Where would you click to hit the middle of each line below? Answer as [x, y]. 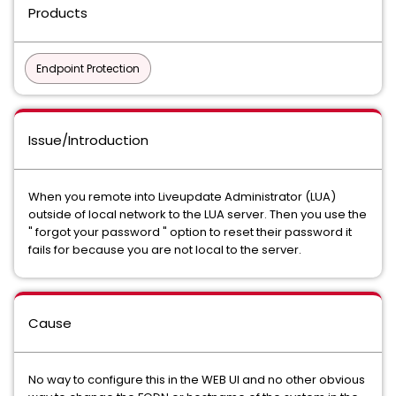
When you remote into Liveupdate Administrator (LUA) [182, 197]
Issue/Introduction [88, 140]
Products [58, 13]
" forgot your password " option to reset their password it [190, 232]
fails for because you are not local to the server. [166, 250]
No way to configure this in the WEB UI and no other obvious [197, 380]
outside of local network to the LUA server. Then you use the [198, 214]
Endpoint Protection [88, 69]
